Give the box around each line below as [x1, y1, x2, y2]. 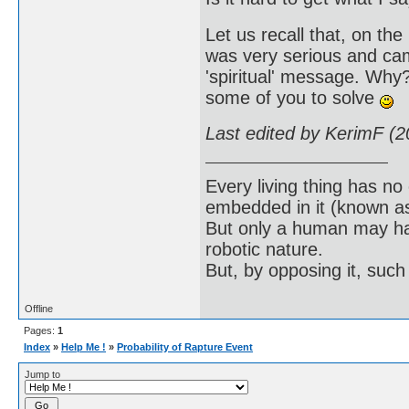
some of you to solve [205, 87, 380, 108]
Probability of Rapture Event [117, 341, 253, 352]
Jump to [25, 368, 60, 380]
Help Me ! [61, 341, 106, 352]
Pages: [24, 324, 58, 336]
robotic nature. [205, 238, 323, 259]
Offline [25, 302, 53, 314]
